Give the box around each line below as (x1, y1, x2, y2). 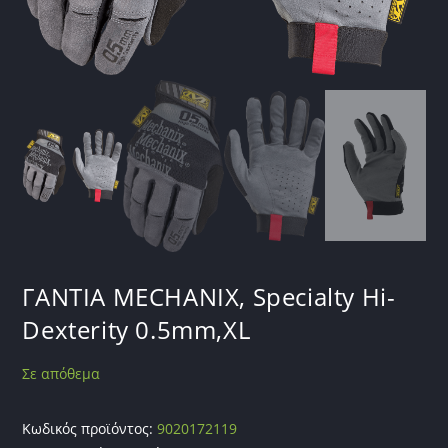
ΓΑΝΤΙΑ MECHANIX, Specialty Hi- (22, 279, 396, 313)
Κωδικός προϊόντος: (22, 418, 158, 438)
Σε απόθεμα (22, 363, 101, 383)
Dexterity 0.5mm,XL (22, 312, 251, 346)
